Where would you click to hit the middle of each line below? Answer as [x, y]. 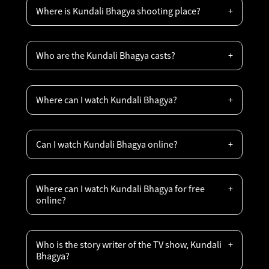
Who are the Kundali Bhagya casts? [106, 55]
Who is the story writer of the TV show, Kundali [129, 244]
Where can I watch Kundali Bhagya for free [120, 189]
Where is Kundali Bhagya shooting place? [118, 11]
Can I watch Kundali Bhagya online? [107, 144]
